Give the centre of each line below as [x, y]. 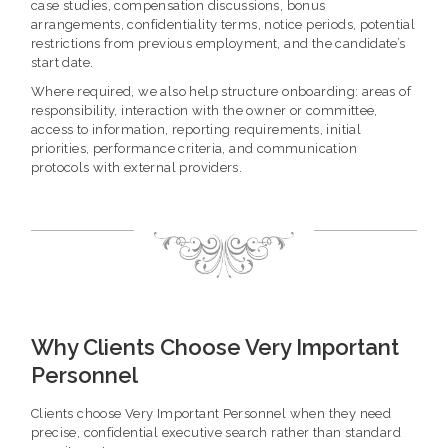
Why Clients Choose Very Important [215, 346]
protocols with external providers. [137, 168]
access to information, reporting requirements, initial [196, 130]
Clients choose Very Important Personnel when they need [211, 413]
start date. [62, 63]
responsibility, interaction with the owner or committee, [204, 111]
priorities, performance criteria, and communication [194, 149]
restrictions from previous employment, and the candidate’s [218, 44]
